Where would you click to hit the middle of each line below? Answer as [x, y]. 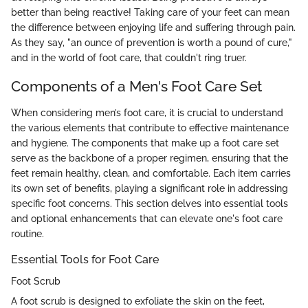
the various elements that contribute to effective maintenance [150, 128]
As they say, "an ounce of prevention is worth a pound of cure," [152, 43]
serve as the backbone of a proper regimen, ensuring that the [150, 158]
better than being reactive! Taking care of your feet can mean [150, 13]
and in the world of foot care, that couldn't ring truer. [129, 58]
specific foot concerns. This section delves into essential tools [150, 203]
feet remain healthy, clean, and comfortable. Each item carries [151, 173]
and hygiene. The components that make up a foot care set [145, 143]
